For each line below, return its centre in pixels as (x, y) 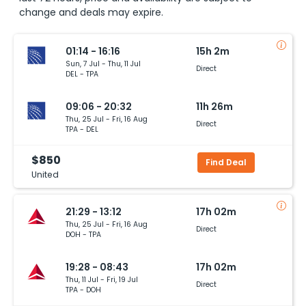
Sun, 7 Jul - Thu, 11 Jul (103, 64)
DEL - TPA (82, 74)
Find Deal (226, 162)
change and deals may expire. (91, 12)
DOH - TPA (83, 234)
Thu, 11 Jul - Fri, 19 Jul (102, 279)
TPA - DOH (83, 290)
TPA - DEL (82, 129)
